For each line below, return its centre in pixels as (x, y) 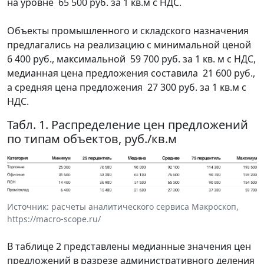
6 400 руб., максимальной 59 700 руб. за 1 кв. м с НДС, (131, 59)
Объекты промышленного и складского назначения (128, 30)
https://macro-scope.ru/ (54, 219)
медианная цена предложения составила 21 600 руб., (131, 73)
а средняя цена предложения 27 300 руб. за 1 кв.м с (127, 87)
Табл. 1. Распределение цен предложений (128, 124)
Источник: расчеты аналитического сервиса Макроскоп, (123, 206)
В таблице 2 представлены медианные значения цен (129, 246)
